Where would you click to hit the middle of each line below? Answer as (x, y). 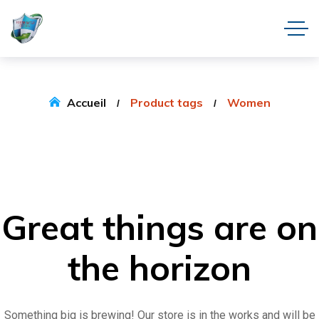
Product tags (166, 103)
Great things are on (159, 227)
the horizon (159, 268)
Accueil (86, 103)
